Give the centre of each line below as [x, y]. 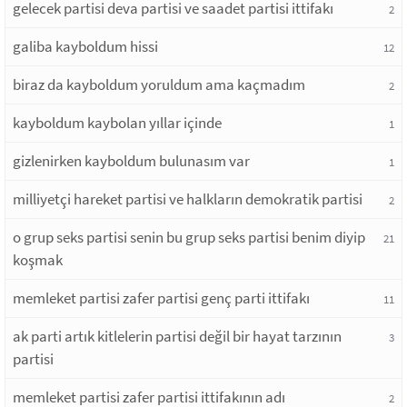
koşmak [38, 259]
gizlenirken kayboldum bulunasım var [131, 160]
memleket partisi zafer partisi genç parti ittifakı [161, 298]
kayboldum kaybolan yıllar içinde [117, 122]
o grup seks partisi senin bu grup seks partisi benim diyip [189, 237]
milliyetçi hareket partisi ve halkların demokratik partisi [188, 199]
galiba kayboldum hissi [85, 46]
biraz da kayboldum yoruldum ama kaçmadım [159, 84]
